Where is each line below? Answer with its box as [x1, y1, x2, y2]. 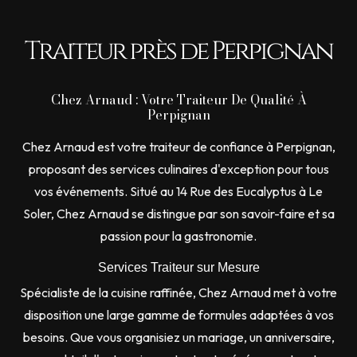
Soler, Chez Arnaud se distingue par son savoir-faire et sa [22, 205, 335, 222]
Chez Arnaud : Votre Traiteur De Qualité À [50, 89, 307, 109]
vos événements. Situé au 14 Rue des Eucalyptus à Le [34, 182, 323, 199]
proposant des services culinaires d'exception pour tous [28, 160, 329, 177]
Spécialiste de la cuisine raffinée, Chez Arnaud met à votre [20, 284, 337, 300]
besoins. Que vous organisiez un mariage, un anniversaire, [22, 328, 335, 345]
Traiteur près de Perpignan [25, 33, 332, 69]
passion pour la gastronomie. [100, 227, 257, 244]
